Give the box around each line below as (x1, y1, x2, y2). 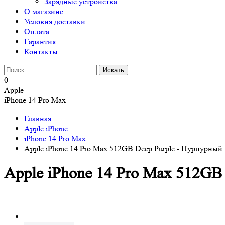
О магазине (24, 7, 63, 16)
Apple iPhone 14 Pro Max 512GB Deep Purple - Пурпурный (24, 144, 222, 153)
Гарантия (24, 37, 56, 46)
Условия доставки (24, 17, 85, 26)
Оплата (24, 27, 49, 36)
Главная (24, 114, 51, 123)
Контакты (24, 47, 58, 56)
